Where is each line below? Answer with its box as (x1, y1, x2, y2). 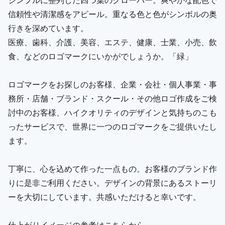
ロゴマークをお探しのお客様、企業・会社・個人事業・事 (8, 78, 217, 90)
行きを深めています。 (8, 22, 88, 34)
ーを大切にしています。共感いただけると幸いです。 (8, 190, 201, 202)
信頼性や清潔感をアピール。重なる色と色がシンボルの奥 (8, 8, 217, 20)
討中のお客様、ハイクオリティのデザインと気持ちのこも (8, 106, 217, 118)
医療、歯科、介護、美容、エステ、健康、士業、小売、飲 (8, 36, 217, 48)
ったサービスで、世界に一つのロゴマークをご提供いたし (8, 120, 217, 132)
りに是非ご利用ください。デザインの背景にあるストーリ (8, 176, 217, 188)
